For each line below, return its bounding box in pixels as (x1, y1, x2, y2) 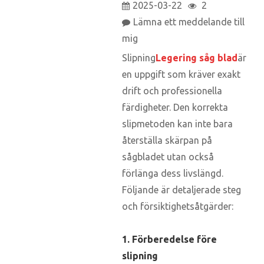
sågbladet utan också (122, 151, 214, 162)
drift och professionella (122, 85, 222, 96)
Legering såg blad (156, 52, 237, 63)
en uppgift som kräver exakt (122, 68, 240, 80)
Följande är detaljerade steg (122, 184, 241, 195)
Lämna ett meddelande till (133, 16, 245, 28)
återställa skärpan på (122, 134, 212, 146)
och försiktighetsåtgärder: (122, 200, 233, 212)
